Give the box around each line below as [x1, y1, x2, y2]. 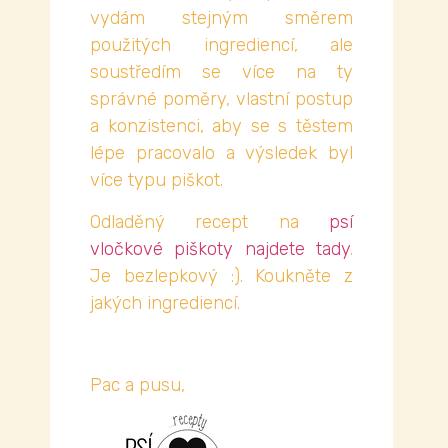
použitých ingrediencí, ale [90, 34, 353, 57]
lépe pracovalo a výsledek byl [90, 142, 353, 165]
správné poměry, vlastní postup [90, 88, 353, 111]
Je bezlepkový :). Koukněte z [90, 264, 353, 287]
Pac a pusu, [90, 374, 185, 397]
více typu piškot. [90, 169, 223, 192]
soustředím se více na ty [90, 61, 353, 84]
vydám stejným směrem [90, 7, 353, 30]
